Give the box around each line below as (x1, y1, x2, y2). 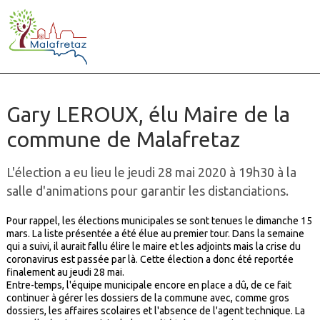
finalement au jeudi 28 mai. (6, 266, 129, 279)
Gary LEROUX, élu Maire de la (6, 102, 290, 127)
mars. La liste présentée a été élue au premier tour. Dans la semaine (6, 228, 304, 240)
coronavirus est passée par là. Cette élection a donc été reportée (6, 254, 294, 266)
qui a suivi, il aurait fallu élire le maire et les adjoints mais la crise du (6, 241, 301, 253)
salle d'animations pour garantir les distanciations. (6, 184, 289, 199)
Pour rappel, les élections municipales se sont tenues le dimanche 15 (6, 215, 312, 227)
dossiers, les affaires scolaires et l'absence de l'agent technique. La (6, 305, 305, 317)
